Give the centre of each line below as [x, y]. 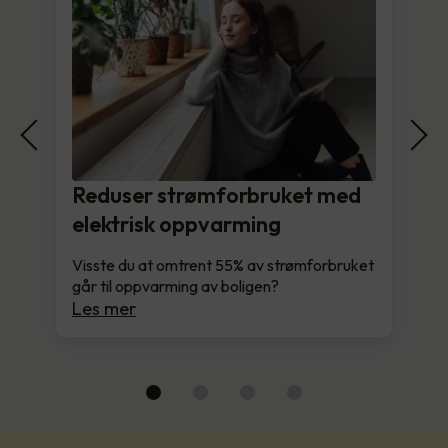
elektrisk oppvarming [176, 223]
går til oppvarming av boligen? [175, 285]
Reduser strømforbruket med [216, 194]
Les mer [104, 308]
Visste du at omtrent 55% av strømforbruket [223, 264]
